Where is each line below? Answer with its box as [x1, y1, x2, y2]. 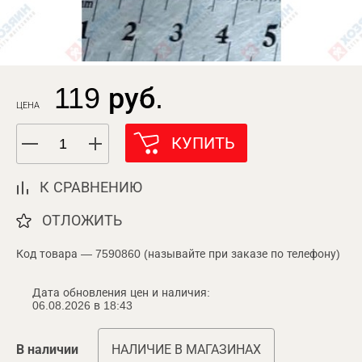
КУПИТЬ [171, 134, 235, 152]
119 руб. [54, 82, 163, 115]
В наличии [16, 343, 78, 356]
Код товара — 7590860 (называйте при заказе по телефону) [16, 247, 340, 260]
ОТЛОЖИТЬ [42, 213, 122, 229]
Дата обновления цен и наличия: [32, 286, 210, 299]
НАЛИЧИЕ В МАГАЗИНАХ [112, 343, 261, 356]
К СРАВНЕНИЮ [40, 179, 142, 196]
